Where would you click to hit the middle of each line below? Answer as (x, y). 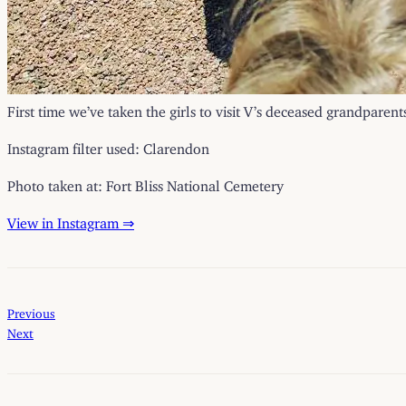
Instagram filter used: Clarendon (108, 145)
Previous (31, 311)
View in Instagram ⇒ (71, 220)
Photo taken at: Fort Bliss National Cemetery (145, 183)
